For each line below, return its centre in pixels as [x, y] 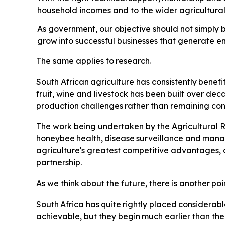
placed [163, 204]
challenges [102, 106]
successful [95, 41]
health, [90, 138]
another [194, 183]
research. [133, 61]
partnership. [59, 162]
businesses [138, 41]
